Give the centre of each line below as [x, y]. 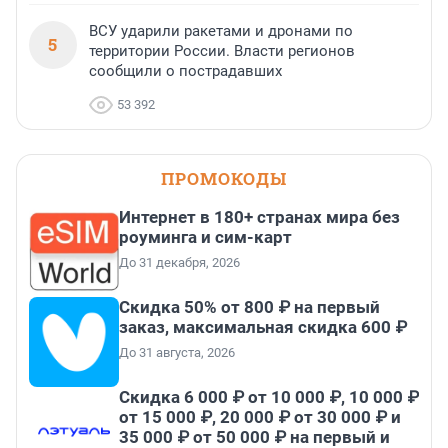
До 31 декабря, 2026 [179, 263]
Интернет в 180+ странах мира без [259, 217]
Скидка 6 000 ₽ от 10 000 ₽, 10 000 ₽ [269, 397]
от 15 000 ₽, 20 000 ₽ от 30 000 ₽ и [260, 417]
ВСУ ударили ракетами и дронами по [221, 31]
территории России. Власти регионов [222, 51]
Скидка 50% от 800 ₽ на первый [249, 307]
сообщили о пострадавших [185, 71]
